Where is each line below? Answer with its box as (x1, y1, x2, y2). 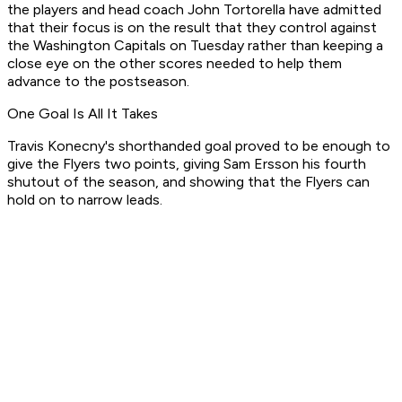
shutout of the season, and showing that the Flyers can (7, 173, 370, 191)
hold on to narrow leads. (7, 191, 162, 209)
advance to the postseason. (7, 73, 189, 91)
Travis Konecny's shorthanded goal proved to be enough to (7, 137, 390, 155)
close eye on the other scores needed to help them (7, 55, 342, 73)
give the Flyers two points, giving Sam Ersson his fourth (7, 155, 366, 173)
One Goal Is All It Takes (7, 105, 158, 123)
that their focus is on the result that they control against (7, 19, 377, 37)
